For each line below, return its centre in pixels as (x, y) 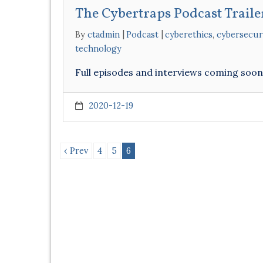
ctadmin (104, 35)
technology (98, 49)
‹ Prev (76, 151)
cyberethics (189, 35)
